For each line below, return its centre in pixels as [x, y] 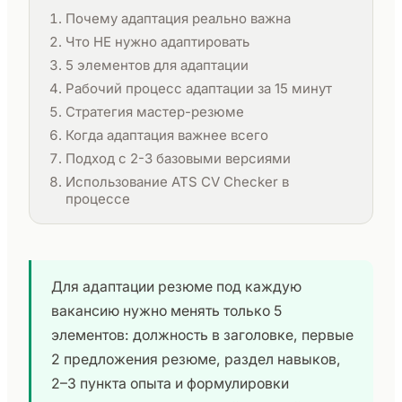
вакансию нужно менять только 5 [166, 311]
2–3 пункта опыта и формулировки [170, 384]
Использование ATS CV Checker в [177, 182]
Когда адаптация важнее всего [167, 135]
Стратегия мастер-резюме [155, 112]
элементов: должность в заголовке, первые [202, 335]
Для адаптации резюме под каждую [176, 287]
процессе [98, 199]
